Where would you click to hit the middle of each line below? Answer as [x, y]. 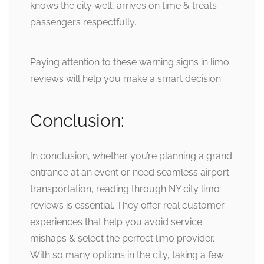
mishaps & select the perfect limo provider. [122, 239]
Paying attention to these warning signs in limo [130, 62]
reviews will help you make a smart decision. [126, 79]
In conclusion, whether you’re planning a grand [131, 156]
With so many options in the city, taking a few [127, 255]
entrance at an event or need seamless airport [130, 173]
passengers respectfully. [83, 22]
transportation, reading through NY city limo [125, 189]
